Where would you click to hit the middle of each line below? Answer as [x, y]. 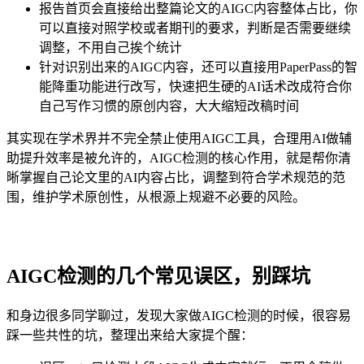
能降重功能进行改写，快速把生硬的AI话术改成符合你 [195, 87]
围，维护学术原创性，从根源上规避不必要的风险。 [156, 197]
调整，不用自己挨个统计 [110, 48]
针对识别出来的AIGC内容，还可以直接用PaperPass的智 [198, 67]
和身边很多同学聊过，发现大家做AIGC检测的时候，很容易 [179, 316]
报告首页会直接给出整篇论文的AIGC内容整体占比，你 [198, 9]
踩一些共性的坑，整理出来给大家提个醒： [130, 336]
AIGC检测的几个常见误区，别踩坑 [158, 277]
